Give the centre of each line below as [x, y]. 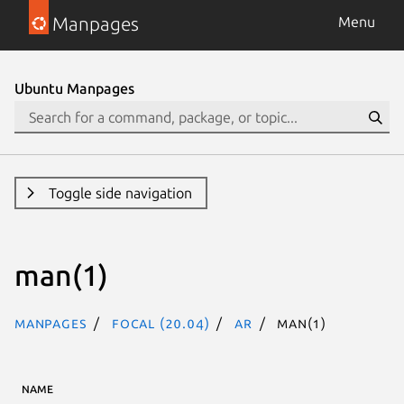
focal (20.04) [161, 322]
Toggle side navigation [120, 193]
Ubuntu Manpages [74, 88]
